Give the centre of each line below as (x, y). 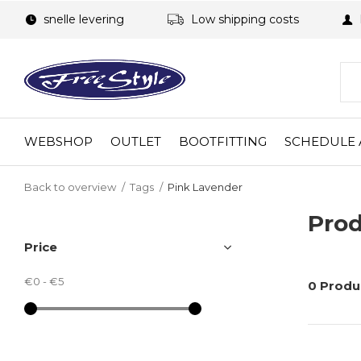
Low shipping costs (243, 19)
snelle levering (82, 19)
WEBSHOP (58, 141)
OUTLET (136, 141)
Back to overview (70, 187)
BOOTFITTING (223, 141)
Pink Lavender (205, 187)
